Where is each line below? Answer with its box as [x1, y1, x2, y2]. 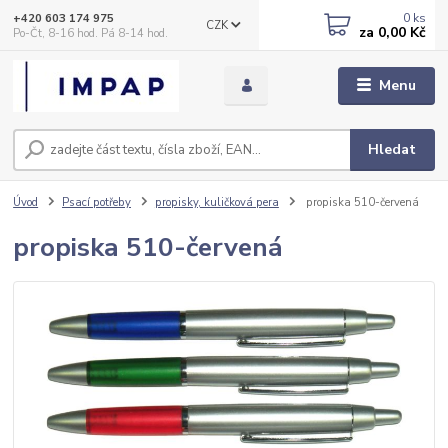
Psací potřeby [62, 195, 131, 211]
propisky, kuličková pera [154, 195, 279, 211]
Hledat [368, 140, 417, 160]
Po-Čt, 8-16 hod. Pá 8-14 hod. [13, 25, 169, 41]
